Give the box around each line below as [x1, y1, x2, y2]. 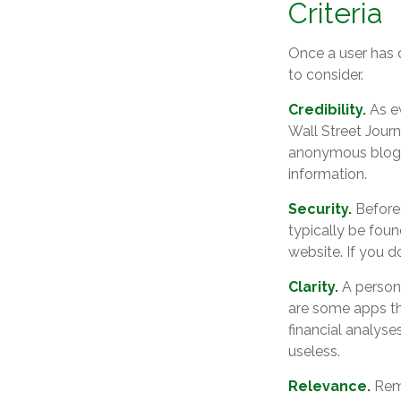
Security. [288, 200, 352, 218]
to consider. [288, 66, 363, 84]
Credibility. [288, 101, 366, 119]
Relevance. [288, 378, 371, 396]
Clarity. [288, 278, 338, 296]
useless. [288, 343, 340, 361]
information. [288, 166, 367, 183]
